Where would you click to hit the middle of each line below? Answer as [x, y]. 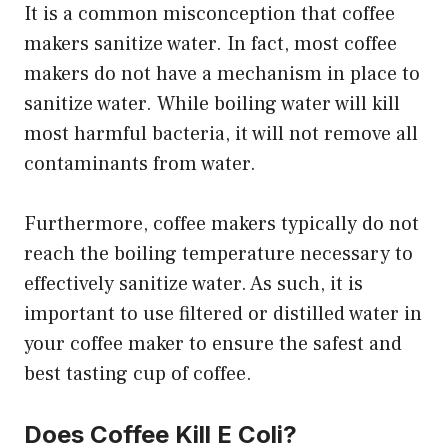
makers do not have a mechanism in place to [222, 73]
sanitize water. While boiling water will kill [212, 103]
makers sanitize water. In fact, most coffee [210, 43]
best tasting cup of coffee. [138, 373]
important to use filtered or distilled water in [223, 313]
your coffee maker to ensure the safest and [213, 343]
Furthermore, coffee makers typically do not [221, 223]
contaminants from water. [140, 163]
